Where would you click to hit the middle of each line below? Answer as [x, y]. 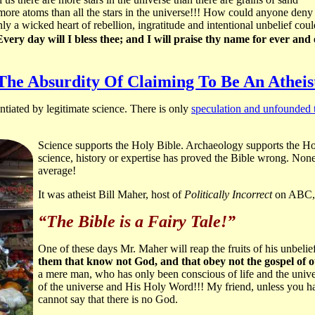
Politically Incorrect [228, 195]
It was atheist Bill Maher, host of [111, 195]
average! [57, 171]
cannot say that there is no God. [108, 300]
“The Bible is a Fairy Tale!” [137, 222]
